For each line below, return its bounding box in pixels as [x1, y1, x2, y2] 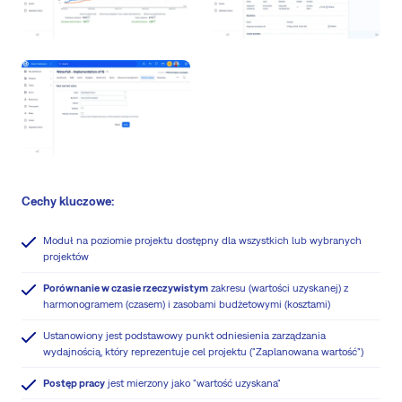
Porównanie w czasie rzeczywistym [43, 281, 208, 294]
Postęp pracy [43, 376, 105, 389]
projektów [43, 249, 89, 263]
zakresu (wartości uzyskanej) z [208, 281, 348, 294]
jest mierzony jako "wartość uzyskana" [105, 376, 281, 389]
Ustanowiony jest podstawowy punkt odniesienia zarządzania [43, 328, 326, 342]
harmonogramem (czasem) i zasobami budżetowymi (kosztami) [43, 297, 330, 310]
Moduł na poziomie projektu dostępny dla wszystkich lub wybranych [43, 233, 362, 247]
